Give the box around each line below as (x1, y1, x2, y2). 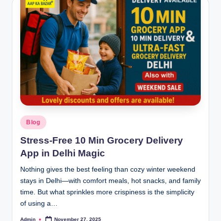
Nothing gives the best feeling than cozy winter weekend (20, 166, 195, 174)
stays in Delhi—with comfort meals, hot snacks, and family (20, 177, 201, 185)
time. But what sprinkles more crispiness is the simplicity (20, 188, 194, 196)
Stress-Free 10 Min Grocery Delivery (20, 135, 183, 146)
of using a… (20, 200, 58, 208)
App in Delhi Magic (20, 148, 105, 159)
